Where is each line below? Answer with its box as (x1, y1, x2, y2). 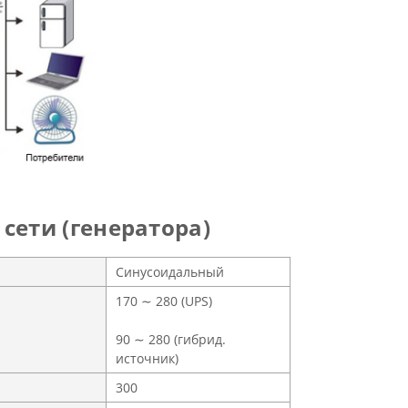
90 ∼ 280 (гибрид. (116, 331, 226, 349)
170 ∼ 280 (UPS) (116, 292, 212, 311)
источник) (116, 350, 178, 368)
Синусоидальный (116, 263, 224, 281)
